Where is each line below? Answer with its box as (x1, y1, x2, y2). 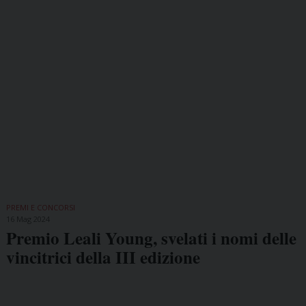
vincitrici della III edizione (5, 244, 200, 270)
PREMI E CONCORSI (5, 201, 75, 212)
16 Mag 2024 (5, 213, 50, 224)
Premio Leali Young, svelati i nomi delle (5, 225, 296, 251)
